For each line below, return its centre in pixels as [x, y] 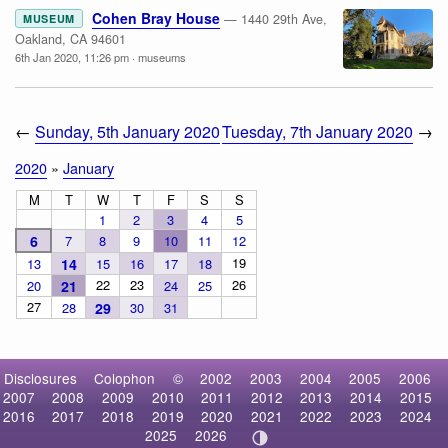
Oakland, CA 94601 [70, 38]
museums [162, 56]
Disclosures [40, 378]
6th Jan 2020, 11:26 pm [72, 56]
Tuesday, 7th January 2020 [317, 132]
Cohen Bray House [155, 17]
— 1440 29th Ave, [275, 18]
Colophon [125, 378]
